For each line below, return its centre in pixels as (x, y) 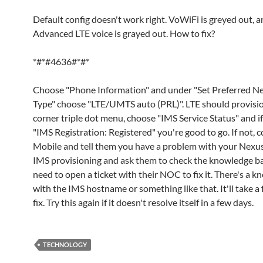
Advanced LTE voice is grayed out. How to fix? (124, 33)
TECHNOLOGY (65, 245)
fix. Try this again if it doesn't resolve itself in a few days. (143, 202)
